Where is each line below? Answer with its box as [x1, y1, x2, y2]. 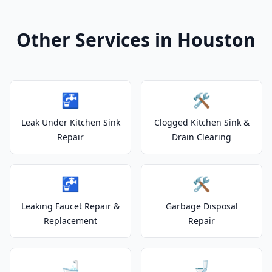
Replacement [44, 215, 97, 226]
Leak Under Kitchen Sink [21, 117, 120, 128]
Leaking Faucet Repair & [21, 200, 120, 212]
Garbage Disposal [165, 200, 238, 212]
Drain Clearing [172, 131, 231, 143]
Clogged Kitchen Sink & [154, 117, 250, 128]
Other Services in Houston [16, 27, 256, 52]
